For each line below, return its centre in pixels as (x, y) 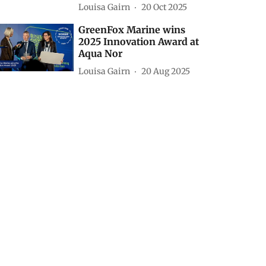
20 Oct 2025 (164, 7)
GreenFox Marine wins (132, 30)
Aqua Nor (101, 53)
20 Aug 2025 (166, 71)
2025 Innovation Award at (139, 42)
